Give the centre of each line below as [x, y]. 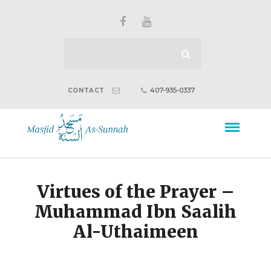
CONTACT [86, 90]
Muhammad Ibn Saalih [135, 212]
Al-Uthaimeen [135, 232]
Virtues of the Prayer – [135, 192]
